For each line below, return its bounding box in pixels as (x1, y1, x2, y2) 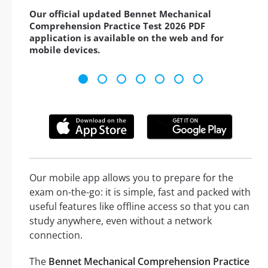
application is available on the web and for (29, 32, 224, 44)
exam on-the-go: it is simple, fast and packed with (29, 185, 251, 199)
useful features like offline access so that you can (29, 199, 249, 213)
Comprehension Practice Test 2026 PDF (29, 20, 205, 32)
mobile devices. (29, 44, 100, 56)
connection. (29, 228, 83, 242)
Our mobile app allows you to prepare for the (29, 170, 233, 184)
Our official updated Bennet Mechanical (29, 8, 211, 20)
